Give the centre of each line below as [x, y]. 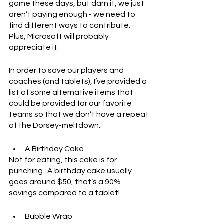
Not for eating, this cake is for [64, 160]
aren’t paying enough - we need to [73, 14]
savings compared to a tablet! [64, 193]
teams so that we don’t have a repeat [80, 114]
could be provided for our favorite [71, 103]
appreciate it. [34, 47]
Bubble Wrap [49, 216]
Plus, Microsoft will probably [60, 36]
